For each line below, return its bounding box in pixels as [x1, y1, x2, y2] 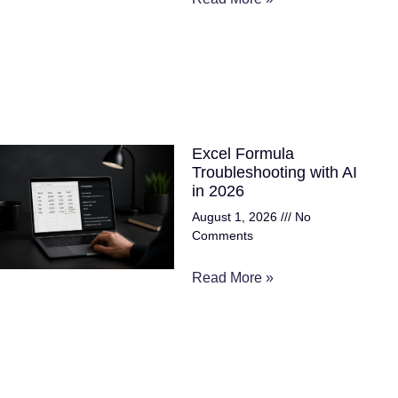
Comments [192, 227, 253, 243]
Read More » [192, 269, 274, 285]
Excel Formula [192, 144, 294, 163]
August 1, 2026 [192, 209, 281, 224]
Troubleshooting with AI [192, 163, 357, 181]
